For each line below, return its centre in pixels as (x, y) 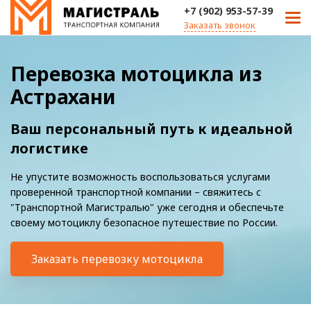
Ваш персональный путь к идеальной (152, 129)
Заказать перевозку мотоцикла (117, 259)
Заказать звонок (220, 25)
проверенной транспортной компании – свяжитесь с (136, 192)
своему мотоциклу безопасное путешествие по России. (144, 222)
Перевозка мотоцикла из (136, 74)
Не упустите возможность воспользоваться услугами (140, 177)
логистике (49, 148)
